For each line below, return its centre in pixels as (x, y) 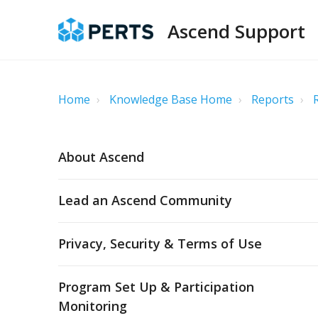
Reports (273, 99)
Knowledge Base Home (171, 99)
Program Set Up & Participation (156, 287)
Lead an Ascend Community (145, 200)
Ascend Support (237, 31)
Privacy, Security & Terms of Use (160, 243)
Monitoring (93, 306)
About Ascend (101, 157)
